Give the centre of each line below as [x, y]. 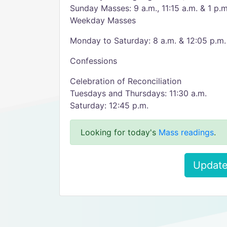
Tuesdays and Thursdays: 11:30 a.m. [138, 93]
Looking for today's [120, 132]
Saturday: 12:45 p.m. [109, 105]
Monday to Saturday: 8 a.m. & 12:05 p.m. [148, 41]
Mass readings [186, 132]
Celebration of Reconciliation [126, 81]
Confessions [93, 61]
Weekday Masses [103, 20]
